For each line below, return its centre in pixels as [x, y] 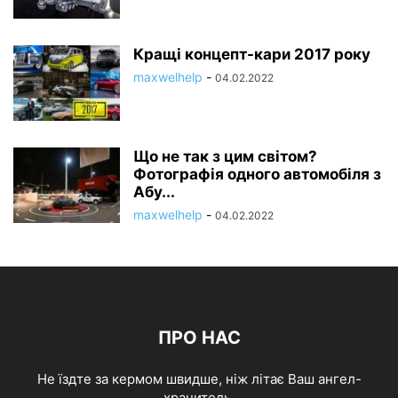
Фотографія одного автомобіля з [257, 174]
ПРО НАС [199, 337]
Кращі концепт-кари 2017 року [252, 54]
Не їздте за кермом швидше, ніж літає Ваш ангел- [199, 378]
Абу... [154, 191]
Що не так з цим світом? [225, 156]
